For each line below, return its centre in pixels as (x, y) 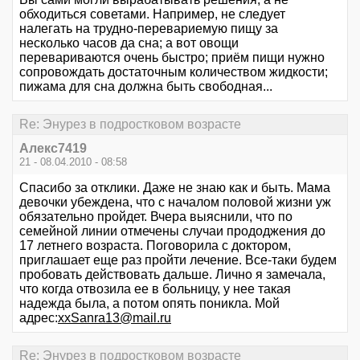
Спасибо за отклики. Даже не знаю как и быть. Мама (175, 188)
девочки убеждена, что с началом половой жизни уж (175, 202)
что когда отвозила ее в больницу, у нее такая (155, 289)
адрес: (39, 318)
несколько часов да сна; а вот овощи (129, 43)
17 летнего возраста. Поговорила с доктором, (155, 245)
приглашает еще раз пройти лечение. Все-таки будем (178, 260)
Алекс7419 (53, 148)
